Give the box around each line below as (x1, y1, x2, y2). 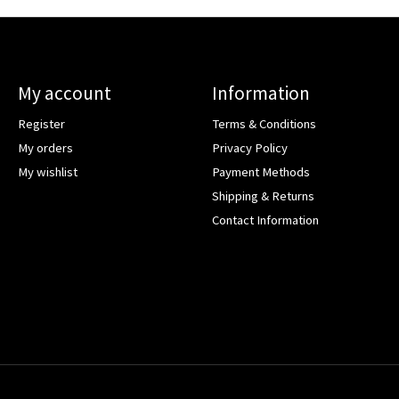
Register (17, 115, 65, 132)
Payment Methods (211, 164, 310, 181)
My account (17, 80, 111, 105)
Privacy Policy (211, 139, 288, 156)
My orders (17, 139, 73, 156)
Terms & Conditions (211, 115, 316, 132)
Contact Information (211, 212, 319, 229)
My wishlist (17, 164, 77, 181)
